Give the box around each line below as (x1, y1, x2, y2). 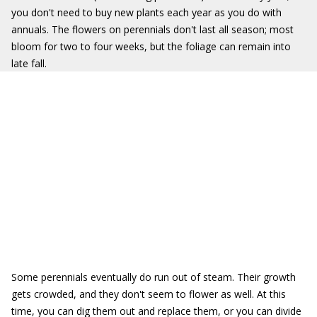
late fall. (11, 57, 47, 70)
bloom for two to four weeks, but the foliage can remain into (11, 40, 291, 53)
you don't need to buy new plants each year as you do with (11, 6, 282, 19)
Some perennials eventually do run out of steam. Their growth (11, 270, 296, 284)
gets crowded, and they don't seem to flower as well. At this (11, 287, 286, 301)
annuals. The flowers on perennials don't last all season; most (11, 23, 294, 36)
